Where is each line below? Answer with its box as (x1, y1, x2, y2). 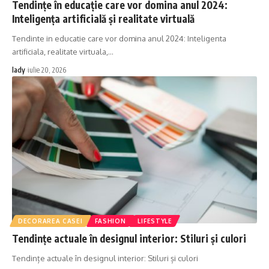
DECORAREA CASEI (18, 217, 83, 225)
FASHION (94, 217, 126, 225)
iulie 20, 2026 (28, 65, 66, 75)
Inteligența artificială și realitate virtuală (12, 12, 195, 26)
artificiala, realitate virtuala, (12, 47, 108, 57)
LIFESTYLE (138, 217, 172, 225)
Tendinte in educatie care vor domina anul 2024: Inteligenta (12, 34, 226, 44)
